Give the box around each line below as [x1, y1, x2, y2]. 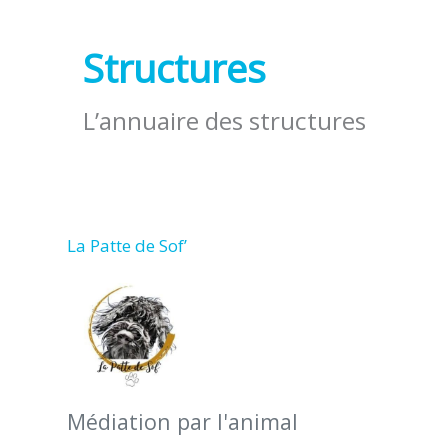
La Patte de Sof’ [66, 234, 187, 258]
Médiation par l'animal [66, 407, 298, 437]
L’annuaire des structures [83, 103, 366, 137]
